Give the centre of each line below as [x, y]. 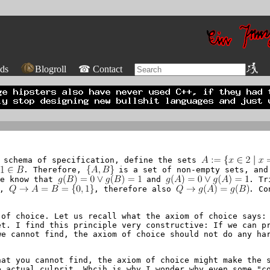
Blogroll [51, 69]
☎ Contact [100, 69]
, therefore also [135, 189]
